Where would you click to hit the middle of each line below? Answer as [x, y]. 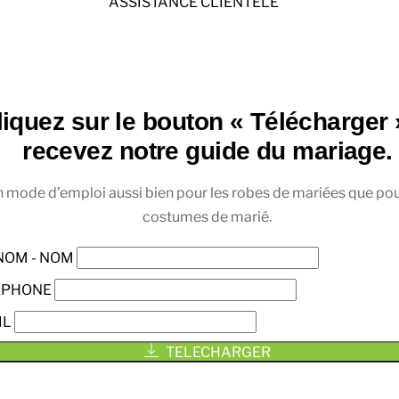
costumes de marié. [208, 217]
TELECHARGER [218, 353]
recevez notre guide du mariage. [208, 151]
